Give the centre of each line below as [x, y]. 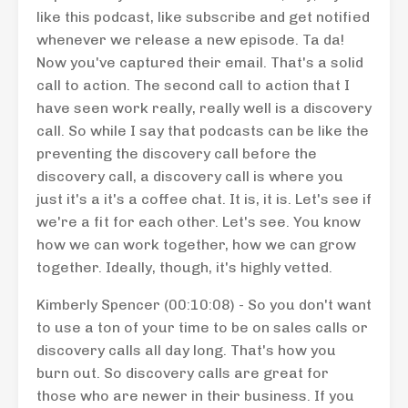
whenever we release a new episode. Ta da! [190, 40]
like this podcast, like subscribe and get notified [203, 17]
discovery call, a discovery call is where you [190, 176]
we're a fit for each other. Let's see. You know [199, 222]
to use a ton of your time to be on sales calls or [202, 327]
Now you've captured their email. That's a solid [200, 62]
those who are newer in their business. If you [195, 396]
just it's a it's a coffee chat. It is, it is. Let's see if [204, 199]
